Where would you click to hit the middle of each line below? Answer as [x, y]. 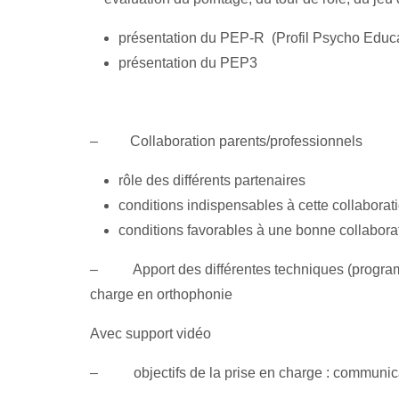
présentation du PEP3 [187, 62]
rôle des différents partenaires [212, 180]
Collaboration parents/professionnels [246, 141]
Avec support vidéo [150, 333]
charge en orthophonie [161, 294]
